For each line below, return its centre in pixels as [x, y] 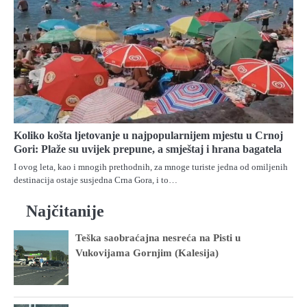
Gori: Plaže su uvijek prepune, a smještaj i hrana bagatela [148, 149]
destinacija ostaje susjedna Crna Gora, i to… [96, 180]
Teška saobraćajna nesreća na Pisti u [158, 237]
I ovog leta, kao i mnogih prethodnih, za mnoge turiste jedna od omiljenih [151, 167]
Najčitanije [65, 211]
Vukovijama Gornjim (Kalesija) [147, 253]
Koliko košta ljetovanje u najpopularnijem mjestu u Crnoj [148, 135]
